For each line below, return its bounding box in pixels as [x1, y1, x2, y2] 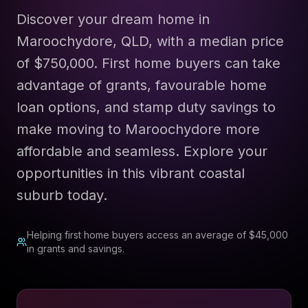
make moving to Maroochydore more [16, 121, 260, 137]
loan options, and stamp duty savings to [16, 99, 276, 115]
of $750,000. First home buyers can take [16, 55, 280, 71]
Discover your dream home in [16, 11, 210, 27]
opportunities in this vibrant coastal [16, 165, 245, 181]
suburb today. [16, 187, 107, 203]
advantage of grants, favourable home [16, 77, 267, 93]
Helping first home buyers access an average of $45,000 [26, 229, 288, 241]
